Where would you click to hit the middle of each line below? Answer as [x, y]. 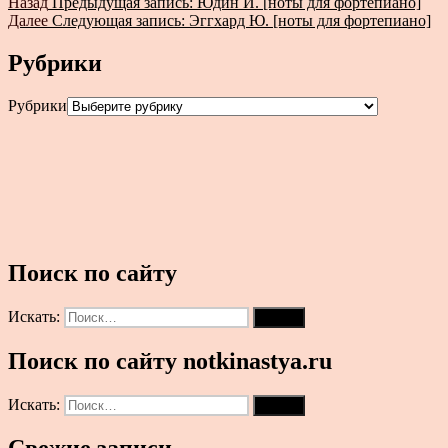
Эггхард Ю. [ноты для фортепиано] [310, 21]
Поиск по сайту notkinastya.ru [170, 360]
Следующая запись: [118, 21]
